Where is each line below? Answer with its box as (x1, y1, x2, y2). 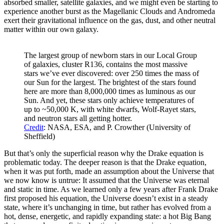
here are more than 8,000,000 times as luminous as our (24, 86, 195, 95)
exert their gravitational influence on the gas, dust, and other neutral (4, 15, 215, 24)
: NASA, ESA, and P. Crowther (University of (43, 122, 190, 131)
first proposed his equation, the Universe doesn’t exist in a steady (4, 193, 208, 202)
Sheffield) (24, 131, 55, 140)
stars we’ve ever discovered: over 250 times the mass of (24, 68, 199, 77)
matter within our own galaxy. (4, 24, 98, 33)
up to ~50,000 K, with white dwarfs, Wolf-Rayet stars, (24, 104, 196, 113)
